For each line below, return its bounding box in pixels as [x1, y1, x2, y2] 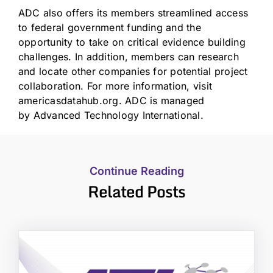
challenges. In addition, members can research [18, 50, 239, 63]
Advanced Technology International [33, 108, 200, 121]
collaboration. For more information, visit [18, 79, 213, 92]
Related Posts [88, 178, 185, 204]
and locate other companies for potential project [18, 65, 248, 77]
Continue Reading [89, 164, 184, 177]
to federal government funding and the [18, 21, 201, 34]
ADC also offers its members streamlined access [18, 6, 249, 19]
